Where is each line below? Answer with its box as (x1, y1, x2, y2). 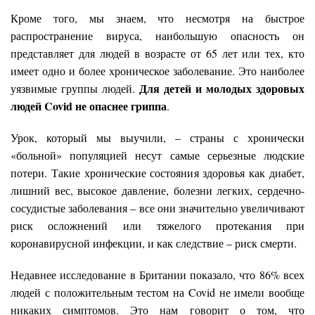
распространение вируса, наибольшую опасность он (11, 27, 304, 43)
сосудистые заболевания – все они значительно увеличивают (11, 200, 304, 215)
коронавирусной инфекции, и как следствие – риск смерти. (11, 235, 300, 250)
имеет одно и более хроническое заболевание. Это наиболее (11, 63, 304, 78)
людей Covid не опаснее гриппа (11, 97, 167, 114)
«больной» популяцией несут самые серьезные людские (11, 147, 304, 162)
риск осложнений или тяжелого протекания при (11, 217, 304, 233)
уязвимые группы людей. (11, 80, 139, 96)
